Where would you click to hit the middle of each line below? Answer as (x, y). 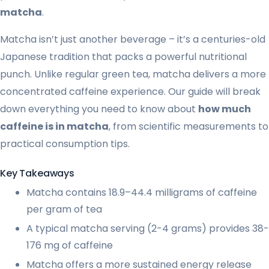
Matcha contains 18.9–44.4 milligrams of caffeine (142, 192)
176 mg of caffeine (70, 245)
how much (225, 109)
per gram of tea (64, 209)
